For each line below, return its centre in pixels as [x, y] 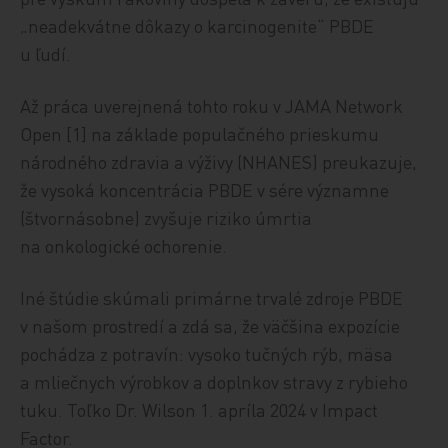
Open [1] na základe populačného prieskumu [200, 133]
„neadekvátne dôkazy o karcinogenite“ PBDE [197, 25]
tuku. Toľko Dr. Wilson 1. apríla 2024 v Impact [199, 409]
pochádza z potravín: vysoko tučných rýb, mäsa [207, 353]
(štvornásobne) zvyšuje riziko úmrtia [166, 217]
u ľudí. [46, 53]
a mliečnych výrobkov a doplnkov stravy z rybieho [214, 381]
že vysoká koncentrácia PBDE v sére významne [205, 189]
